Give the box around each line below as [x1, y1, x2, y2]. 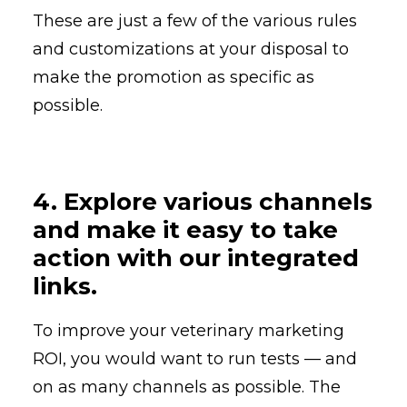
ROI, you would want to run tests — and [33, 349, 357, 370]
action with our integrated [33, 243, 359, 273]
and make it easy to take [33, 215, 338, 245]
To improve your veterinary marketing [33, 321, 344, 342]
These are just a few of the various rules [33, 11, 357, 32]
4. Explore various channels [33, 187, 372, 217]
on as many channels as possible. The [33, 377, 341, 398]
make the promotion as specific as [33, 67, 314, 88]
